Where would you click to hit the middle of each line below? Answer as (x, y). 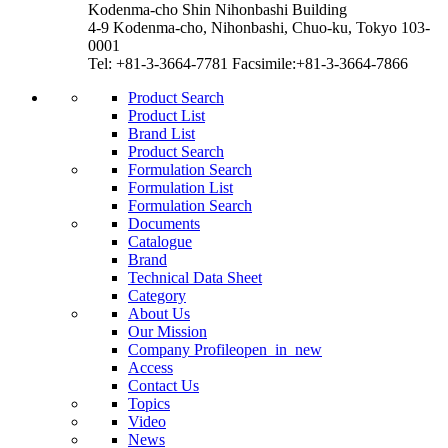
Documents (164, 223)
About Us (159, 313)
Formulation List (180, 187)
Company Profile (182, 349)
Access (150, 367)
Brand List (161, 133)
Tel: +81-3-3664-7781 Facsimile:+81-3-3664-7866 (248, 63)
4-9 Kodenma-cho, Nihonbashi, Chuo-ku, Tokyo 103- (259, 27)
